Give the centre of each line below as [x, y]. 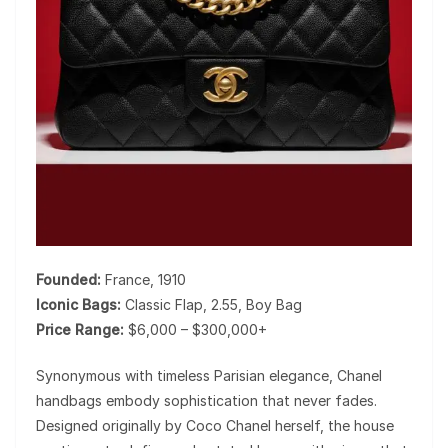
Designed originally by [111, 425]
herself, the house [332, 425]
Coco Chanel [228, 425]
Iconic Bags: [78, 304]
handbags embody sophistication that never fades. [206, 400]
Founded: [68, 279]
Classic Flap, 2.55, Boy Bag [211, 304]
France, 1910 [143, 279]
